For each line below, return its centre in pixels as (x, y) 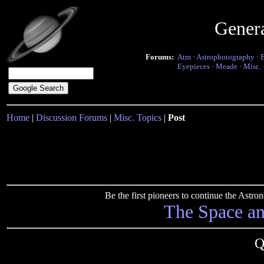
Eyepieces (194, 66)
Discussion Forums (72, 118)
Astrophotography (225, 57)
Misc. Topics (138, 118)
